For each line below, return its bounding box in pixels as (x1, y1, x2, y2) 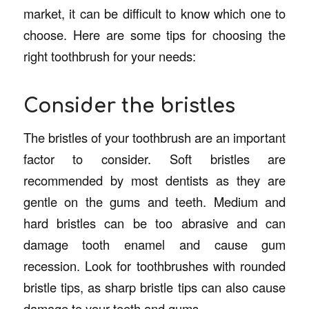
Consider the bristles (23, 94, 235, 117)
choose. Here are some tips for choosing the (23, 25, 286, 43)
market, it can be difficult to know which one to (23, 3, 286, 22)
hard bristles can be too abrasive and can (23, 214, 286, 232)
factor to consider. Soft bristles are (23, 150, 286, 168)
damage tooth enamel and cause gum (23, 235, 286, 254)
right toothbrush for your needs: (23, 46, 196, 65)
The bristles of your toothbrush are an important (23, 128, 286, 147)
